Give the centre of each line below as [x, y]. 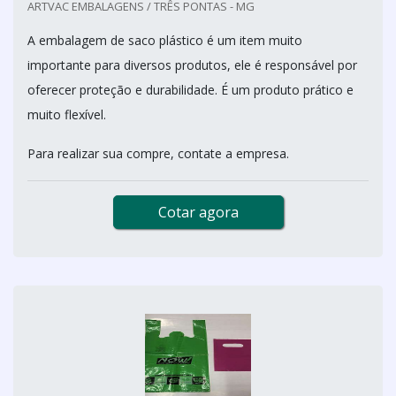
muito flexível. [67, 114]
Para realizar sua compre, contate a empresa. [158, 153]
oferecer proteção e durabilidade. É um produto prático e [190, 89]
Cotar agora [198, 212]
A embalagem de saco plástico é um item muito [165, 40]
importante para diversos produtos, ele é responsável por [192, 65]
